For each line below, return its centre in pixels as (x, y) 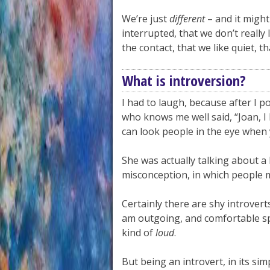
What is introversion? (184, 80)
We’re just (146, 19)
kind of (139, 233)
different (187, 19)
